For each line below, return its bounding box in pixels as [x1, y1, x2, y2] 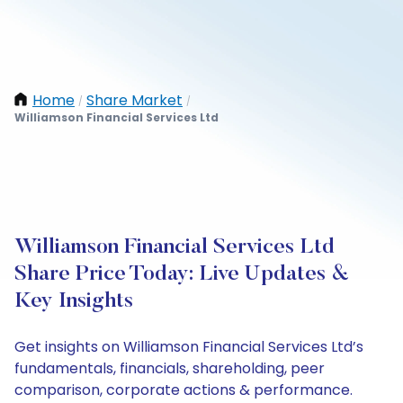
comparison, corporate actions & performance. [14, 380, 353, 400]
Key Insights [14, 291, 133, 312]
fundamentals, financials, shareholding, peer [14, 358, 325, 379]
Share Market [86, 90, 183, 111]
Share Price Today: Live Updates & [14, 264, 349, 285]
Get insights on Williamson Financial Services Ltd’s [14, 336, 363, 357]
